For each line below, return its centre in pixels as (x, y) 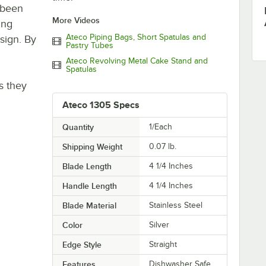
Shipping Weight (92, 146)
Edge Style (82, 244)
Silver (159, 224)
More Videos (76, 20)
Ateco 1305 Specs (101, 105)
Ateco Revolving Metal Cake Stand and (137, 61)
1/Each (161, 126)
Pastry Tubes (89, 45)
